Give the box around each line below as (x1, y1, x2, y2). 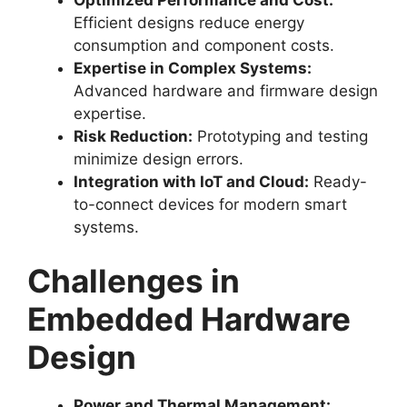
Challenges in (27, 262, 240, 300)
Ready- (309, 172, 367, 191)
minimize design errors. (74, 149, 243, 168)
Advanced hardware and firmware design (74, 81, 378, 100)
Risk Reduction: (74, 126, 193, 145)
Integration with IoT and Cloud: (74, 172, 309, 191)
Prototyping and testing (193, 126, 368, 145)
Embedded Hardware (27, 300, 351, 338)
